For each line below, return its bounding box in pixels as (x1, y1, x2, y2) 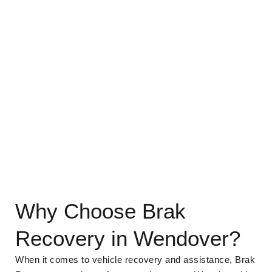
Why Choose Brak (15, 199, 186, 223)
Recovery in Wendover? (15, 226, 240, 250)
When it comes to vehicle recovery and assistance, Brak (15, 254, 255, 265)
